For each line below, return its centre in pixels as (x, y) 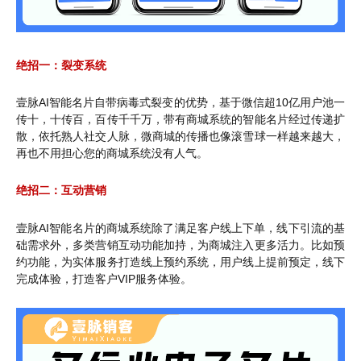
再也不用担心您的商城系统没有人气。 (112, 154)
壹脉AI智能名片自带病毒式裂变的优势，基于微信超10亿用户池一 (180, 103)
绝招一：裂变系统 (61, 65)
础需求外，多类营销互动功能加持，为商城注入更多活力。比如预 (180, 245)
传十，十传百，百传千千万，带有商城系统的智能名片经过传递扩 (180, 120)
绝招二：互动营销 (61, 191)
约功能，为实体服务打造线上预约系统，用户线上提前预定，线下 (180, 261)
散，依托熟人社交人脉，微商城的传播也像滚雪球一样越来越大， (180, 137)
